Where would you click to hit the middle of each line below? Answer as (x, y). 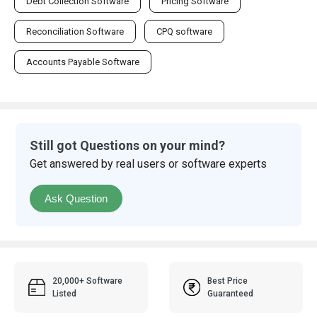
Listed (65, 293)
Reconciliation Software (75, 31)
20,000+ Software (88, 281)
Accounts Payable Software (83, 62)
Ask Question (76, 198)
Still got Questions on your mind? (128, 145)
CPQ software (184, 31)
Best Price (228, 281)
